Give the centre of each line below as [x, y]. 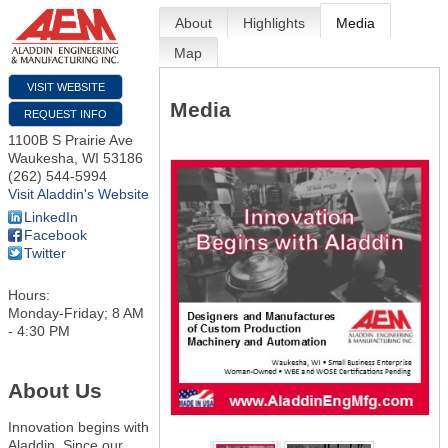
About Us [55, 391]
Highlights [274, 23]
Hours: [29, 294]
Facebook [55, 234]
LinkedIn [51, 216]
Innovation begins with [78, 426]
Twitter [45, 252]
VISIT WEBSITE [65, 86]
